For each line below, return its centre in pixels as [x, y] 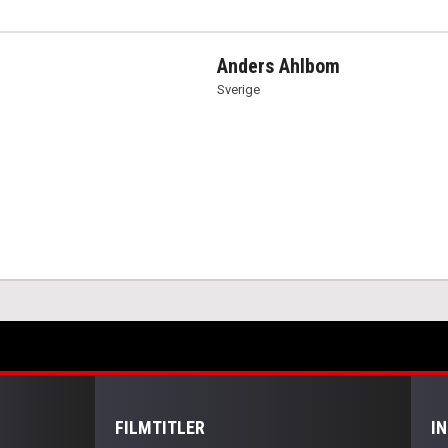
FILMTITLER [160, 427]
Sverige [239, 89]
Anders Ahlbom [279, 66]
